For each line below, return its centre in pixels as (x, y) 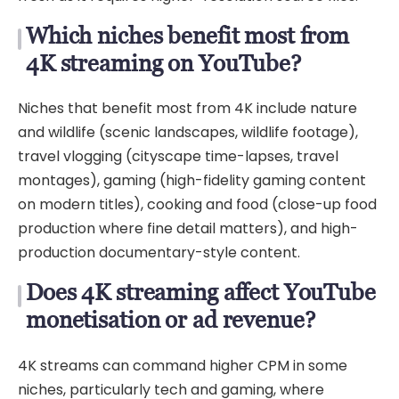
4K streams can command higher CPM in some (183, 365)
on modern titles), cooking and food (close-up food (197, 205)
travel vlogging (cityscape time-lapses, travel (178, 157)
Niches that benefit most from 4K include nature (187, 109)
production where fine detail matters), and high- (188, 229)
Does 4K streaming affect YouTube (201, 293)
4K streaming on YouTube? (163, 64)
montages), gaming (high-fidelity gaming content (192, 181)
